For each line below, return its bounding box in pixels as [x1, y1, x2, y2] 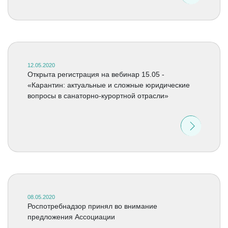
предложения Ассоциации [27, 213, 115, 221]
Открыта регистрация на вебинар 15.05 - [27, 70, 164, 78]
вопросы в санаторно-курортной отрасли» [27, 92, 168, 100]
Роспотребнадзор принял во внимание [27, 202, 157, 210]
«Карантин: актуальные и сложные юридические [27, 81, 190, 89]
